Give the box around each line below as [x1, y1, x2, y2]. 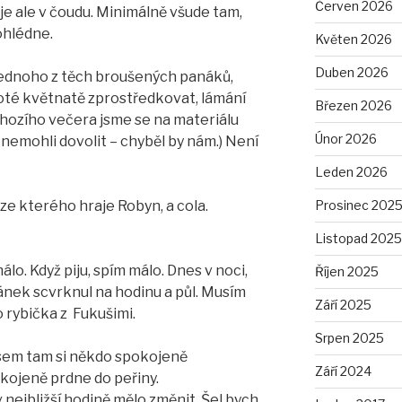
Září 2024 [314, 363, 371, 379]
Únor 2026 [314, 131, 377, 146]
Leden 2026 [314, 164, 388, 179]
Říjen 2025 [314, 264, 379, 279]
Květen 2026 [314, 31, 392, 47]
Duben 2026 [314, 65, 389, 80]
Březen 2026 [314, 98, 392, 113]
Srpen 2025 [314, 330, 384, 345]
